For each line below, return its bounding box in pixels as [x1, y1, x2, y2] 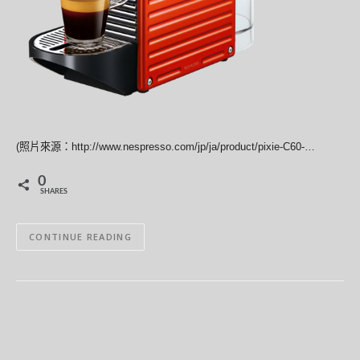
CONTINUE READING [29, 231, 132, 243]
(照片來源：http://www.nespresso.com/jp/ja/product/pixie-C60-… [16, 140, 315, 153]
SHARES [40, 187, 67, 195]
